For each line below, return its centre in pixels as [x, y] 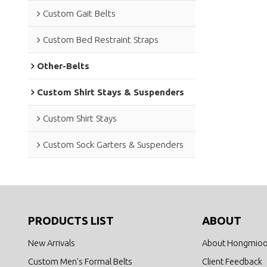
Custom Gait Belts [79, 13]
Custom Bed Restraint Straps [100, 39]
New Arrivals [51, 243]
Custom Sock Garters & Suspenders [113, 144]
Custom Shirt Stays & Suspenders [110, 92]
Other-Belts [63, 66]
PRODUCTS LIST [71, 221]
